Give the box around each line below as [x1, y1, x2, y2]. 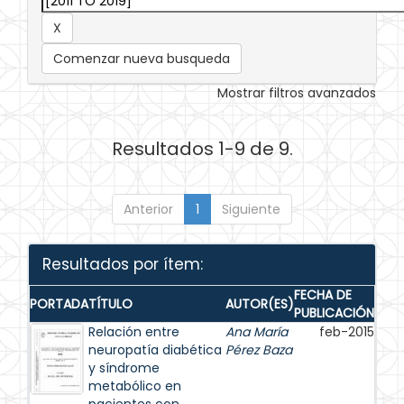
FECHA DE [294, 286, 352, 304]
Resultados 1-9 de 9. [111, 136, 293, 161]
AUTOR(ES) [225, 295, 294, 313]
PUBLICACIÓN [294, 304, 374, 322]
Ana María [225, 323, 288, 341]
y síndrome [88, 359, 160, 377]
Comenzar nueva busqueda [53, 50, 230, 68]
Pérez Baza [225, 341, 292, 359]
